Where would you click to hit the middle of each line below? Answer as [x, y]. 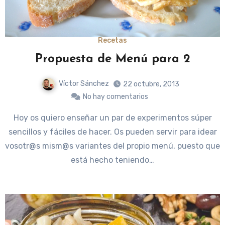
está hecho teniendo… [113, 160]
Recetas [113, 41]
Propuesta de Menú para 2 [113, 60]
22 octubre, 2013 [151, 84]
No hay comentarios [116, 96]
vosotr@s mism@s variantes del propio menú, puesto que [113, 146]
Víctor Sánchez [84, 84]
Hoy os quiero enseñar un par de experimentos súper [16, 118]
